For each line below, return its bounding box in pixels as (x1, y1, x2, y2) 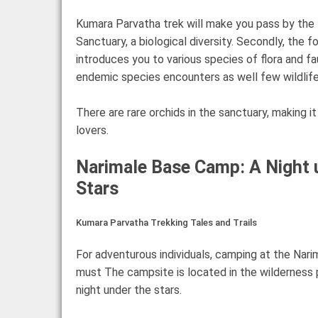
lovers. (76, 123, 109, 137)
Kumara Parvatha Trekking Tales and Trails (76, 216, 257, 228)
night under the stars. (76, 283, 182, 297)
